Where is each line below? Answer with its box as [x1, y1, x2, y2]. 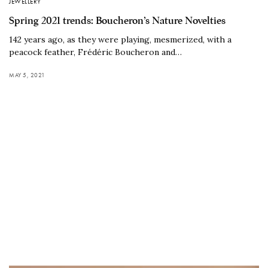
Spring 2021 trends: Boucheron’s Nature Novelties [9, 14, 226, 27]
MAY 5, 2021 [9, 71, 45, 79]
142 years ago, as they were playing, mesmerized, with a [9, 33, 232, 45]
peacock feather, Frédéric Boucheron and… [9, 46, 182, 57]
